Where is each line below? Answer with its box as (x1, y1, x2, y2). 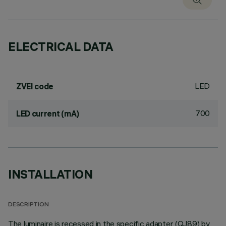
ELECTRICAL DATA (8, 39, 114, 54)
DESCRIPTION (8, 202, 49, 208)
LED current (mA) (16, 108, 79, 119)
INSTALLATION (8, 166, 93, 182)
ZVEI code (16, 81, 54, 91)
